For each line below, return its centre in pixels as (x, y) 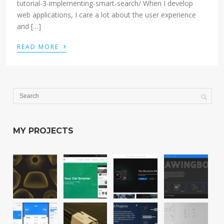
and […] (29, 26)
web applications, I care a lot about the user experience (107, 15)
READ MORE (39, 47)
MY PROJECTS (43, 131)
